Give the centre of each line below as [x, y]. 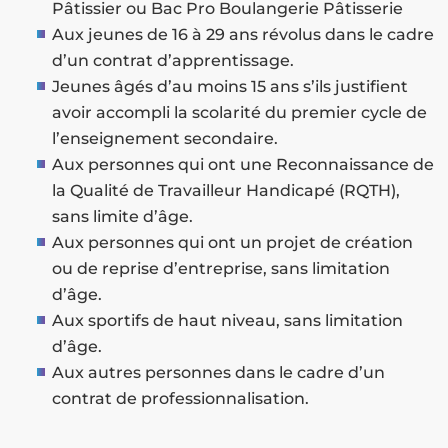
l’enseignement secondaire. [165, 139]
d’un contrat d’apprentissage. [173, 61]
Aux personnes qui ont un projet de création [233, 243]
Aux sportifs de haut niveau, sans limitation [228, 321]
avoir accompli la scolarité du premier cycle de [240, 113]
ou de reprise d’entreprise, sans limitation [221, 269]
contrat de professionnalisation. [181, 399]
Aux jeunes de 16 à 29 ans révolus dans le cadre [243, 35]
